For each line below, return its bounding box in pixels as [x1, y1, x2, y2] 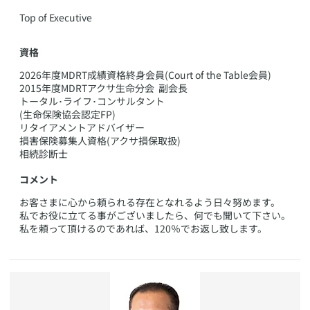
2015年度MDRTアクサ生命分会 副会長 [19, 81, 188, 95]
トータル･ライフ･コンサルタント [19, 94, 165, 108]
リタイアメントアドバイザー [19, 120, 145, 134]
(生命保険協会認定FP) [19, 107, 116, 121]
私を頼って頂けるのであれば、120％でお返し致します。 [19, 221, 267, 235]
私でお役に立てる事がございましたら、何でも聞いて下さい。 [19, 208, 291, 222]
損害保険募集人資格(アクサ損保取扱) [19, 134, 181, 147]
